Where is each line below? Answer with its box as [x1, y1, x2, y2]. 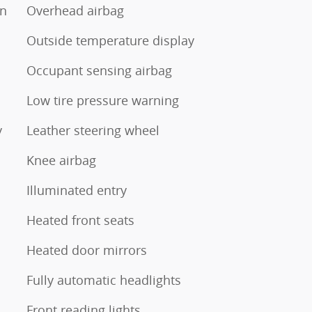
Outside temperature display [26, 32, 194, 49]
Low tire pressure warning [26, 92, 179, 109]
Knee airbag [26, 152, 96, 169]
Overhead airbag [26, 2, 124, 19]
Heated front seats [26, 212, 134, 228]
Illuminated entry [26, 182, 127, 198]
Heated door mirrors [26, 242, 147, 258]
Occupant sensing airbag [26, 62, 172, 79]
